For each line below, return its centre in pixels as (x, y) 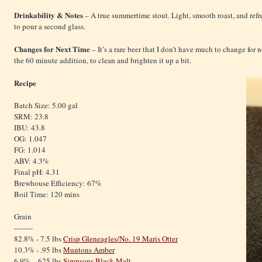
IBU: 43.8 (30, 127)
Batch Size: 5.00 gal (46, 105)
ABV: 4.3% (32, 161)
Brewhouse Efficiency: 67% (58, 183)
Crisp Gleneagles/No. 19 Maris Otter (120, 238)
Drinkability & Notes (49, 15)
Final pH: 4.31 (37, 172)
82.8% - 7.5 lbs (39, 238)
